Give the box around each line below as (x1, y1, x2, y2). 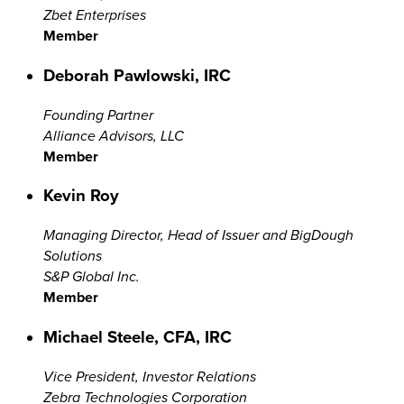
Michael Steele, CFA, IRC (43, 324, 232, 349)
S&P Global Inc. (43, 266, 140, 288)
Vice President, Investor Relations (43, 365, 256, 387)
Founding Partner (43, 104, 153, 125)
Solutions (43, 245, 102, 267)
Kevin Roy (43, 183, 119, 208)
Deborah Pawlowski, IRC (43, 63, 231, 88)
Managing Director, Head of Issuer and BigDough (43, 225, 353, 246)
